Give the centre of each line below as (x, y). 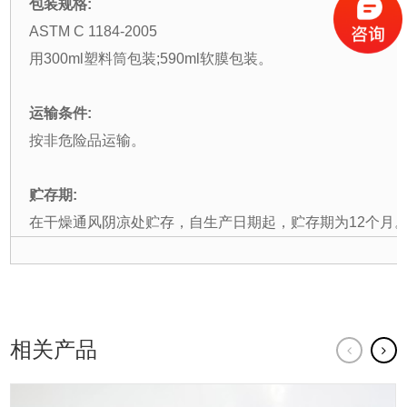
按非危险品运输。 (88, 141)
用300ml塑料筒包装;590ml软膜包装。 (151, 59)
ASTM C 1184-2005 (94, 32)
